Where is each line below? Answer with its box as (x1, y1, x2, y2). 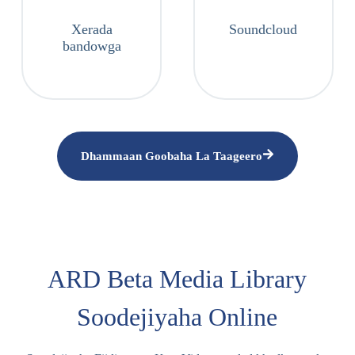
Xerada (71, 21, 113, 37)
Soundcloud (229, 21, 298, 37)
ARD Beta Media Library (48, 265, 307, 293)
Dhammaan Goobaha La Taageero (80, 150, 262, 162)
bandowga (62, 38, 121, 54)
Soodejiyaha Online (77, 303, 278, 331)
